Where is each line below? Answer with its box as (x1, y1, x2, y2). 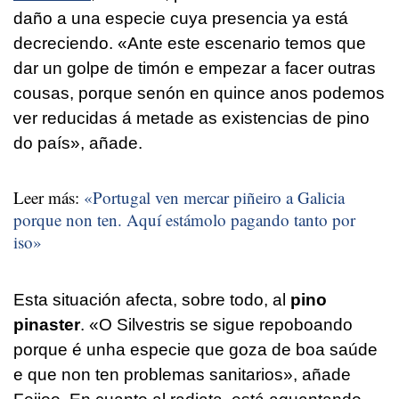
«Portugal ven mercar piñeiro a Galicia (84, 185, 345, 208)
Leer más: (13, 185, 84, 208)
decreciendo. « (13, 33, 127, 53)
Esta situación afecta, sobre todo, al (13, 289, 290, 309)
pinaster (13, 314, 80, 334)
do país (13, 133, 70, 152)
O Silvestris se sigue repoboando (99, 314, 353, 334)
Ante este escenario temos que (127, 33, 366, 53)
